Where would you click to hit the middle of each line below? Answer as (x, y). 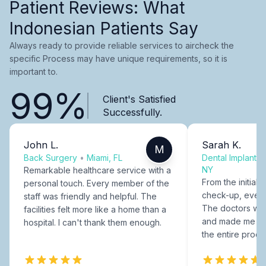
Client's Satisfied (139, 99)
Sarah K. (221, 145)
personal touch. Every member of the (96, 183)
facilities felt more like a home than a (95, 209)
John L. (41, 145)
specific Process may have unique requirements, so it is (118, 58)
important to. (34, 71)
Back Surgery (50, 157)
